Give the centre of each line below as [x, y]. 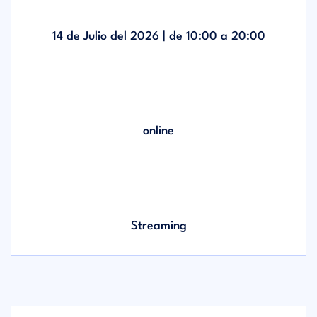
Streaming [158, 226]
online [158, 131]
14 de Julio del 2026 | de [119, 36]
